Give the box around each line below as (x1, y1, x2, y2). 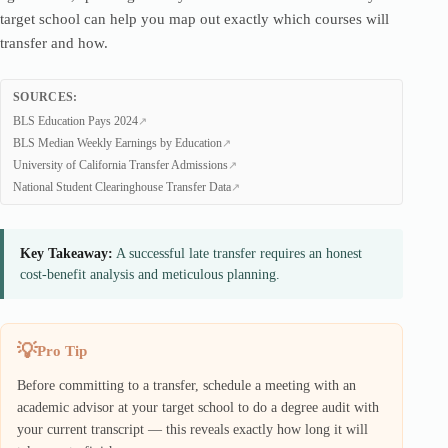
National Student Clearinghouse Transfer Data (13, 180, 231, 194)
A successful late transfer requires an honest (113, 246, 362, 261)
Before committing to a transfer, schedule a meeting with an (17, 378, 356, 393)
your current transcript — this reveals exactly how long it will (17, 422, 368, 437)
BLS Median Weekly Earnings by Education (13, 136, 222, 150)
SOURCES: (13, 90, 78, 104)
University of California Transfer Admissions (13, 158, 228, 172)
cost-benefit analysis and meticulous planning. (20, 267, 280, 282)
